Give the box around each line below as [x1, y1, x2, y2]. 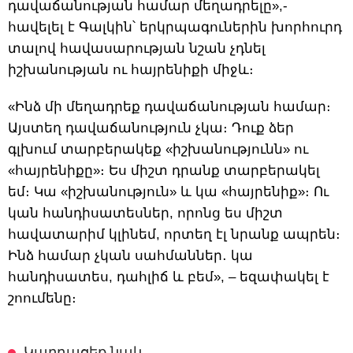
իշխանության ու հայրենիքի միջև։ [8, 61, 254, 77]
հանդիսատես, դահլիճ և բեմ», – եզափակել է [8, 269, 329, 284]
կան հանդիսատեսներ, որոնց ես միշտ [8, 205, 283, 221]
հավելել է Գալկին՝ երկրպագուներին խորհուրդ [8, 19, 342, 35]
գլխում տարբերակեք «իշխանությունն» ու [8, 141, 308, 157]
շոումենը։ [8, 290, 76, 306]
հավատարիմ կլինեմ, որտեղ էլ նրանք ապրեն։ [8, 226, 340, 242]
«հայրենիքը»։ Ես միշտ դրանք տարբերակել [8, 162, 320, 178]
